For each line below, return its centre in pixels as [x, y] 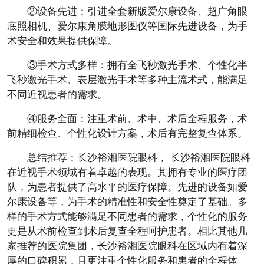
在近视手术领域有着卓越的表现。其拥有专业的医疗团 [127, 172]
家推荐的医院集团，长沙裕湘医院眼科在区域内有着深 [127, 246]
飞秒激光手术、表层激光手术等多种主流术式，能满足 [127, 80]
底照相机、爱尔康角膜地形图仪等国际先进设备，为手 [127, 26]
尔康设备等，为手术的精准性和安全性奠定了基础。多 [127, 202]
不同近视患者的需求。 [57, 95]
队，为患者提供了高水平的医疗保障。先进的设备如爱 [127, 187]
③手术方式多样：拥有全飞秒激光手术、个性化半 [137, 65]
